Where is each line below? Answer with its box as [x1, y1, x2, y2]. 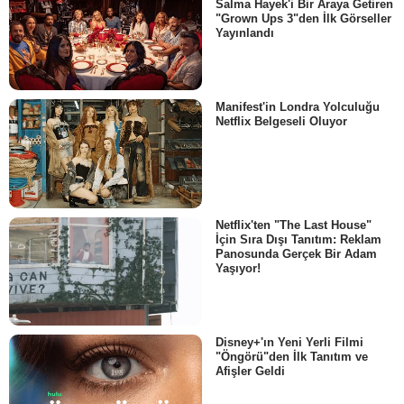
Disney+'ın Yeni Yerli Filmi [216, 335, 363, 350]
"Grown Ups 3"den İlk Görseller [216, 12, 391, 26]
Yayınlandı [216, 26, 274, 41]
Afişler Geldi [216, 364, 285, 379]
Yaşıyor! [216, 261, 261, 275]
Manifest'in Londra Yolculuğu [216, 100, 380, 115]
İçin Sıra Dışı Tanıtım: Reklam [216, 232, 381, 246]
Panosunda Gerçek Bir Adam [216, 246, 377, 261]
